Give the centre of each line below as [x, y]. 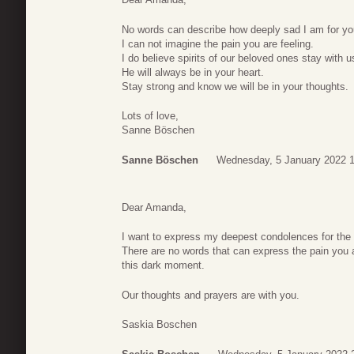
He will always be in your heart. [193, 72]
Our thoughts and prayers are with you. [211, 295]
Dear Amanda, [154, 207]
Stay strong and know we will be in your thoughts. [235, 86]
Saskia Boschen [159, 325]
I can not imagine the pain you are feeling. [218, 43]
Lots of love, [150, 116]
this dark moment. [163, 265]
